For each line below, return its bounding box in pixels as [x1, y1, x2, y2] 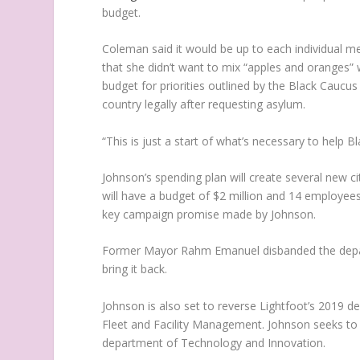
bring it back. [102, 261, 168, 277]
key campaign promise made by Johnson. [102, 206, 317, 222]
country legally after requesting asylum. [102, 96, 306, 112]
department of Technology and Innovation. [102, 334, 326, 350]
